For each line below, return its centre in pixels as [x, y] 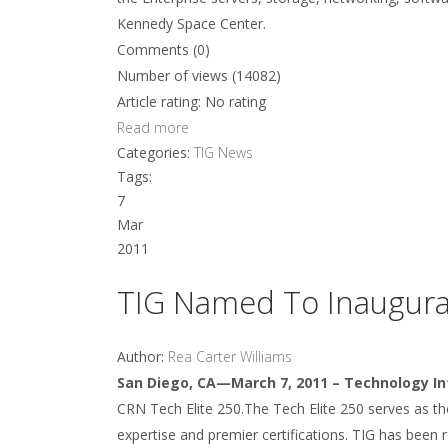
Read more [153, 127]
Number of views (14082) [199, 75]
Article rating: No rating [191, 101]
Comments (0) [163, 49]
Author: [142, 356]
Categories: [155, 152]
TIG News [223, 152]
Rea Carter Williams [230, 356]
